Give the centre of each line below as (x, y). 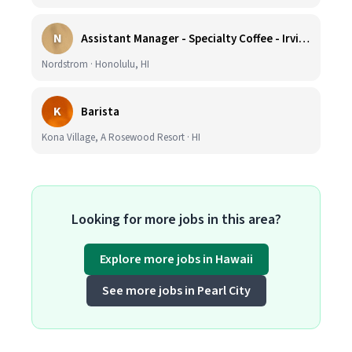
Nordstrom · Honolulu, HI (95, 64)
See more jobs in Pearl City (176, 291)
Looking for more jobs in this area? (176, 220)
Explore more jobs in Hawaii (176, 259)
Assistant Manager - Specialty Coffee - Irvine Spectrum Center (304, 38)
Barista (100, 112)
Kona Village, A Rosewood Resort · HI (121, 137)
